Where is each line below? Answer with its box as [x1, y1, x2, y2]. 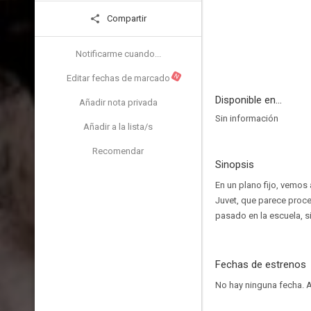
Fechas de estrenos [215, 258, 306, 271]
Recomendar [92, 146, 144, 156]
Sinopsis [215, 158, 254, 171]
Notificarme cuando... [75, 49, 161, 59]
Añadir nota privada [78, 97, 158, 108]
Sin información [215, 113, 278, 124]
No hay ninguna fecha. [215, 280, 306, 290]
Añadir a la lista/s [83, 121, 153, 132]
